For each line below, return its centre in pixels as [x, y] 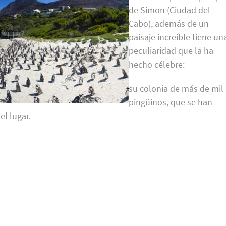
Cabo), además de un [169, 24]
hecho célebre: [157, 65]
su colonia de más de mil [176, 88]
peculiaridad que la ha [171, 51]
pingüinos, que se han [171, 102]
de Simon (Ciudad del [170, 10]
